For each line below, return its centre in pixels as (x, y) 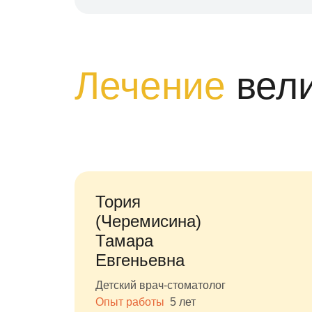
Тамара (124, 241)
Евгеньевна (140, 260)
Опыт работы (131, 302)
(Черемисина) (148, 221)
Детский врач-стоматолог (161, 285)
